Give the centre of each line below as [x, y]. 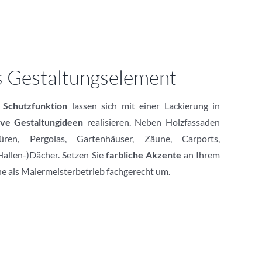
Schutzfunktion [35, 105]
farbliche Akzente [143, 154]
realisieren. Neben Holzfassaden [152, 122]
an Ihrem [201, 154]
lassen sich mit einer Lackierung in [144, 105]
